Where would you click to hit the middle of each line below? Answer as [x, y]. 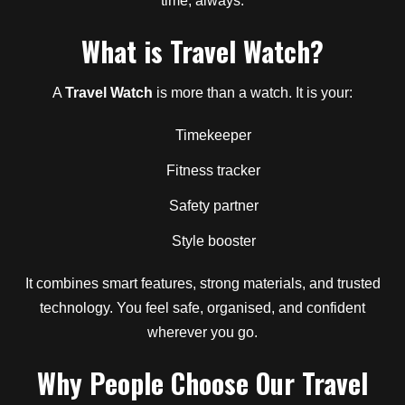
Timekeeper [213, 135]
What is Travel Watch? [202, 51]
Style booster [213, 241]
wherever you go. [202, 332]
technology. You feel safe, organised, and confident [202, 308]
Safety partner [213, 206]
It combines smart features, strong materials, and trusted [202, 283]
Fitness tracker [213, 170]
